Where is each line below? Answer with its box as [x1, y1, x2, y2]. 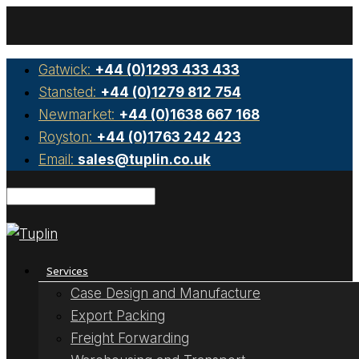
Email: [38, 151, 78, 167]
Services [46, 265, 88, 277]
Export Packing [71, 308, 165, 324]
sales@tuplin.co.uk [78, 151, 211, 167]
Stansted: [38, 84, 100, 100]
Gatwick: [38, 62, 95, 78]
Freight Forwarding [71, 330, 189, 346]
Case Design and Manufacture [71, 285, 260, 301]
